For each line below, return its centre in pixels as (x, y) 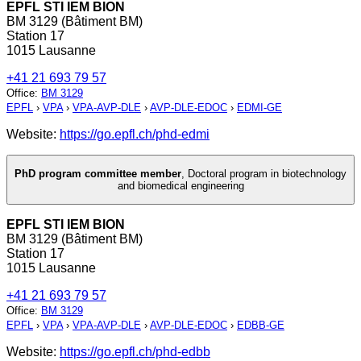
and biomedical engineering (180, 186)
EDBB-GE (261, 326)
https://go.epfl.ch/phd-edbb (135, 352)
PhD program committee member (98, 174)
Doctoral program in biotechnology (267, 174)
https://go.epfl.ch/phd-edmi (135, 134)
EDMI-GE (259, 107)
